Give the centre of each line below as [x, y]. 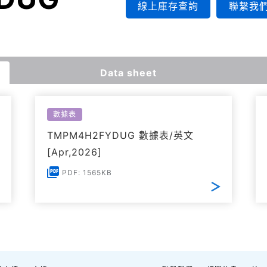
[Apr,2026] [74, 152]
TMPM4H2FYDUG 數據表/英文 [120, 135]
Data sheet [128, 73]
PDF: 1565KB [87, 173]
